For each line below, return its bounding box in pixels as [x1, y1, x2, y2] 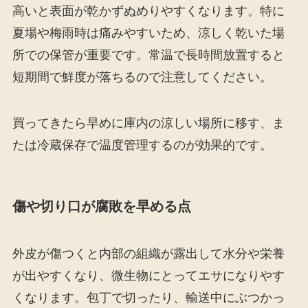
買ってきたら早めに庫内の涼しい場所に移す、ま [12, 116, 285, 131]
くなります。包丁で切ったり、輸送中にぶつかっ [12, 290, 285, 305]
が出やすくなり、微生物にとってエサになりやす [12, 268, 285, 283]
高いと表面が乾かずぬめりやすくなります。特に [12, 3, 285, 18]
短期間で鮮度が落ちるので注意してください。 [12, 69, 272, 84]
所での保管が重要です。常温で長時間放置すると [12, 47, 285, 62]
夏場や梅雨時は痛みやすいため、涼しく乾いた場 [12, 25, 285, 40]
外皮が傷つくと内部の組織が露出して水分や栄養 [12, 246, 285, 261]
